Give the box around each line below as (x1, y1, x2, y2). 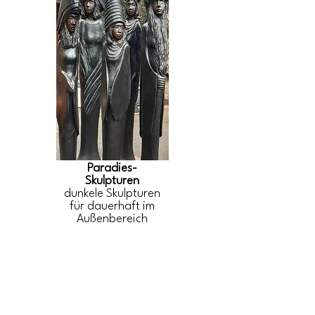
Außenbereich (76, 213, 148, 225)
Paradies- (86, 162, 137, 174)
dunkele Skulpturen (63, 188, 160, 200)
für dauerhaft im (69, 200, 155, 212)
